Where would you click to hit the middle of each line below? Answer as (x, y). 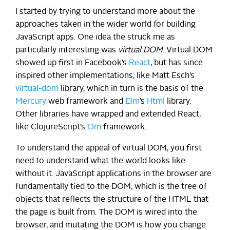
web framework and (86, 101)
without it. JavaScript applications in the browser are (113, 174)
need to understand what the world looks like (100, 161)
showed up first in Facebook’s (72, 63)
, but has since (177, 63)
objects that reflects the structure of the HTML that (112, 199)
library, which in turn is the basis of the (131, 89)
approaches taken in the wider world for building (106, 24)
